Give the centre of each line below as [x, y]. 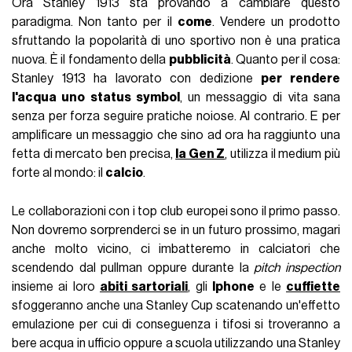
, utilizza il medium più [282, 154]
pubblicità [200, 60]
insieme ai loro [56, 287]
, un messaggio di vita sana [260, 98]
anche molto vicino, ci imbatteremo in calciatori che [176, 249]
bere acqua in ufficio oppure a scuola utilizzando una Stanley [176, 344]
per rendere [301, 79]
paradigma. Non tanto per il [95, 22]
